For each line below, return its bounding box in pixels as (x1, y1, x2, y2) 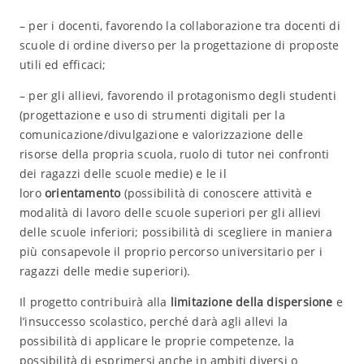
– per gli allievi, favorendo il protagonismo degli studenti (19, 88, 336, 103)
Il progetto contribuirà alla (19, 294, 171, 310)
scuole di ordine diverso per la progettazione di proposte (19, 37, 340, 53)
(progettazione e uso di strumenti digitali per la (19, 107, 285, 123)
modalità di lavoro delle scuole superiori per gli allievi (19, 205, 322, 220)
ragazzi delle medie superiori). (19, 263, 191, 279)
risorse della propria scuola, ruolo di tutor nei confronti (19, 146, 330, 162)
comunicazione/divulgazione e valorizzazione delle (19, 127, 303, 142)
